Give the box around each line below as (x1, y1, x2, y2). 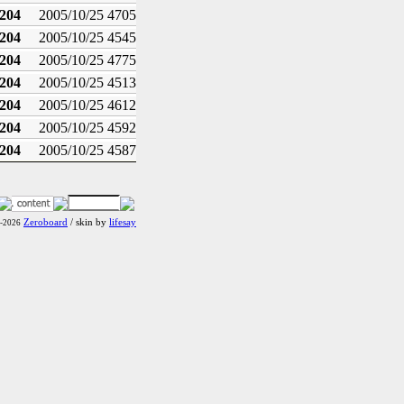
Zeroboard (23, 217, 68, 227)
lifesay (109, 217, 136, 227)
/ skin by (68, 217, 109, 227)
